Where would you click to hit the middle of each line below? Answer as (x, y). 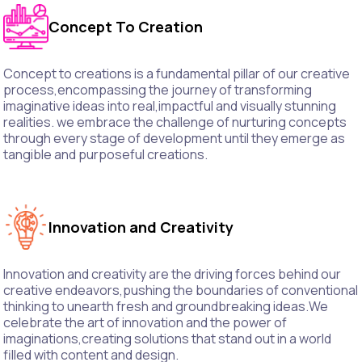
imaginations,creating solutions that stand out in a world (167, 339)
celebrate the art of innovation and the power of (145, 323)
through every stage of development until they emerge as (174, 139)
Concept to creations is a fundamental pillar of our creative (177, 74)
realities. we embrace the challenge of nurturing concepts (175, 122)
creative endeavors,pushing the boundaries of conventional (181, 290)
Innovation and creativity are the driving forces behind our (172, 274)
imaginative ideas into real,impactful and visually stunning (170, 106)
